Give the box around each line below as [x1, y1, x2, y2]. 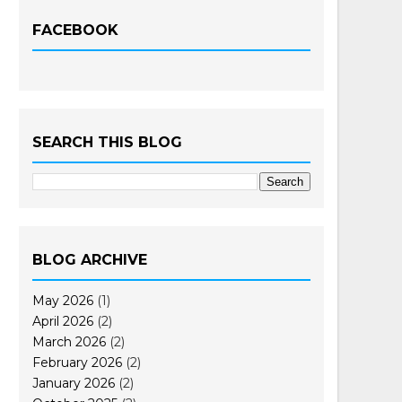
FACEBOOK [32, 22, 118, 39]
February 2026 [32, 354, 122, 371]
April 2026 [32, 312, 93, 329]
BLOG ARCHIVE [32, 251, 147, 268]
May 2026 [32, 292, 93, 309]
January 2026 [32, 374, 115, 391]
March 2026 [32, 333, 106, 350]
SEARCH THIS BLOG [32, 134, 182, 151]
